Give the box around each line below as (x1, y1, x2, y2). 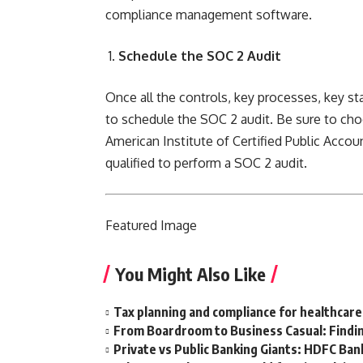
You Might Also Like (115, 263, 266, 285)
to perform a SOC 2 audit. (155, 155, 307, 171)
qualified (105, 155, 155, 171)
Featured (105, 217, 160, 233)
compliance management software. (105, 6, 312, 23)
